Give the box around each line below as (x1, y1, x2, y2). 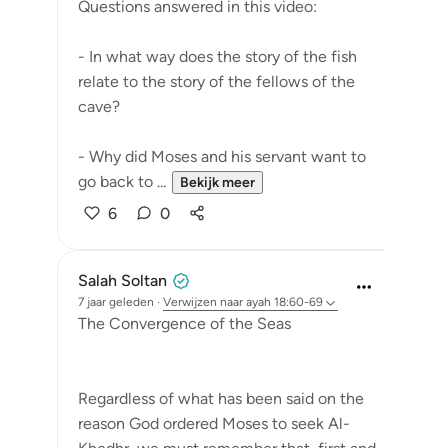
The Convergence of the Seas (78, 314, 291, 333)
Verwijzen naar (163, 295, 243, 309)
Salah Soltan (78, 271, 167, 290)
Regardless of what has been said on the (78, 389, 364, 408)
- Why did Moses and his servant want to (78, 147, 366, 166)
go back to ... (78, 172, 166, 191)
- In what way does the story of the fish (78, 47, 357, 66)
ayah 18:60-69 (246, 295, 323, 309)
